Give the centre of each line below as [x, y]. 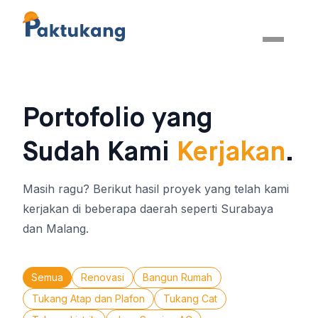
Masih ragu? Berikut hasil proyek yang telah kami [156, 189]
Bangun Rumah [177, 277]
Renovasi [103, 277]
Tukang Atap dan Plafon [88, 298]
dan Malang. [56, 229]
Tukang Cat [190, 298]
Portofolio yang [117, 119]
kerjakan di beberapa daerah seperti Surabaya [148, 209]
